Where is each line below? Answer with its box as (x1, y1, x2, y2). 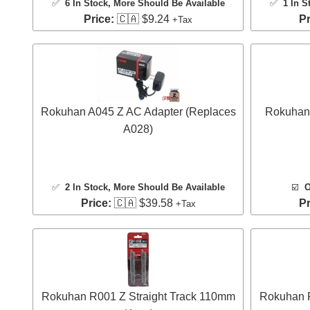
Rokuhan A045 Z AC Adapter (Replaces (40, 106, 236, 118)
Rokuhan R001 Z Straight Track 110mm (41, 290, 235, 302)
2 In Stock (64, 182, 108, 193)
